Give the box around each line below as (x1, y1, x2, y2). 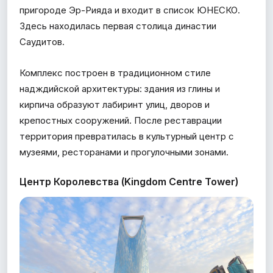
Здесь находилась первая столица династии (19, 19, 216, 32)
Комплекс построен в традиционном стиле (19, 66, 211, 79)
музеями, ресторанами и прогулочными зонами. (19, 146, 229, 158)
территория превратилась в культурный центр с (19, 130, 234, 142)
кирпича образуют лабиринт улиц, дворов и (19, 98, 210, 110)
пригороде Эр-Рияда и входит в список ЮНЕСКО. (19, 4, 240, 16)
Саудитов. (19, 35, 65, 48)
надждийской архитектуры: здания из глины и (19, 82, 220, 94)
